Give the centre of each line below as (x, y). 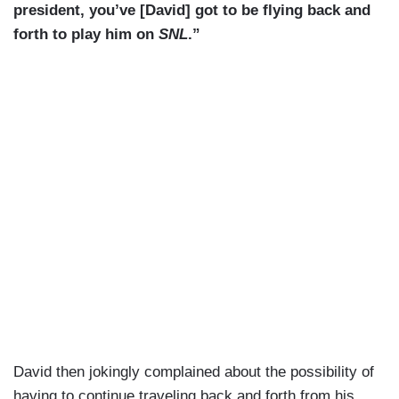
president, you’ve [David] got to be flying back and (192, 11)
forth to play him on (86, 35)
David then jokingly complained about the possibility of (194, 372)
